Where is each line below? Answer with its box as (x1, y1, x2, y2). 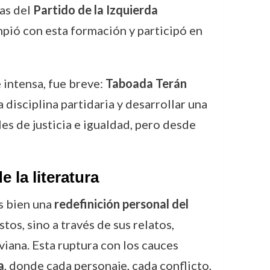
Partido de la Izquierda (33, 2, 158, 17)
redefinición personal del (54, 196, 189, 211)
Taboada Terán (105, 76, 187, 90)
